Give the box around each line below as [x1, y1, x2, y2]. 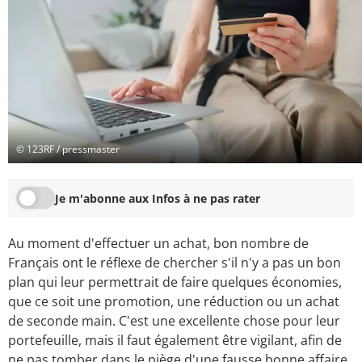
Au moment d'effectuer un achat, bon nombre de [8, 234, 309, 253]
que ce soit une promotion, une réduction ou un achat [8, 293, 339, 311]
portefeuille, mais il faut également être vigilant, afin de [8, 331, 342, 350]
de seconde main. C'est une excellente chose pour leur [8, 312, 340, 330]
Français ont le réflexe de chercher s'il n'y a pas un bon [8, 254, 341, 272]
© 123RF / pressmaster [16, 141, 120, 156]
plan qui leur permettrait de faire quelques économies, [8, 273, 342, 292]
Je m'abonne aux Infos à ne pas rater [55, 190, 260, 206]
